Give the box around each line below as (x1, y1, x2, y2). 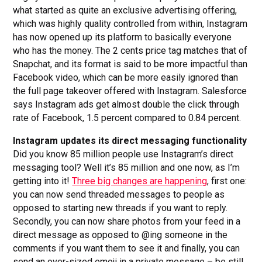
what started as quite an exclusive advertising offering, (13, 5, 237, 16)
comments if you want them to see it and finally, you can (13, 243, 240, 254)
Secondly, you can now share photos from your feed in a (13, 216, 241, 227)
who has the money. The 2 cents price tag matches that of (13, 45, 248, 57)
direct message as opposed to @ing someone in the (13, 229, 228, 241)
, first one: (207, 175, 247, 187)
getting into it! (13, 175, 73, 187)
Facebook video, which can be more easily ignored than (13, 72, 239, 84)
